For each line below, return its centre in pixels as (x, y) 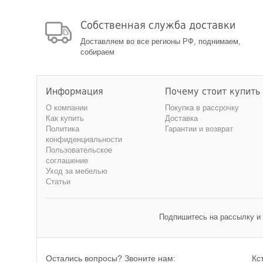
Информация (75, 91)
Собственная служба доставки (158, 25)
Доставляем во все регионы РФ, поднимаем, (161, 41)
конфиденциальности (84, 139)
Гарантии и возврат (199, 129)
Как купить (65, 118)
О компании (67, 108)
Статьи (58, 182)
